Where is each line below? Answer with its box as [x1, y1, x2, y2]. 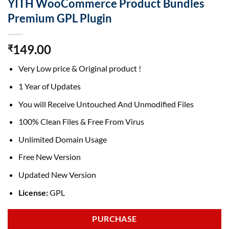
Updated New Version [18, 169, 96, 179]
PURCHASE [92, 214, 137, 224]
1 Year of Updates [18, 81, 81, 91]
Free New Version [18, 152, 81, 162]
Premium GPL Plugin [8, 11, 112, 26]
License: [18, 187, 48, 197]
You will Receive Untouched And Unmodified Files [18, 99, 194, 109]
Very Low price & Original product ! [18, 63, 141, 74]
